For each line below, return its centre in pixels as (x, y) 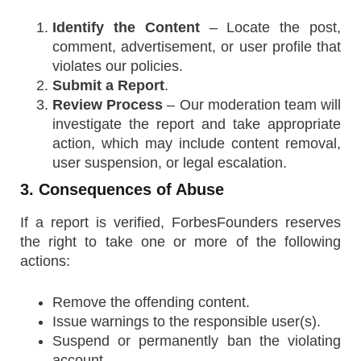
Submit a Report (108, 85)
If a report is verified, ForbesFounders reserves (180, 222)
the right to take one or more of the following (180, 242)
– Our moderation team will (252, 105)
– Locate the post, (270, 27)
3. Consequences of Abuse (122, 189)
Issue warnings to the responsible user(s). (187, 322)
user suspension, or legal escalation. (170, 163)
